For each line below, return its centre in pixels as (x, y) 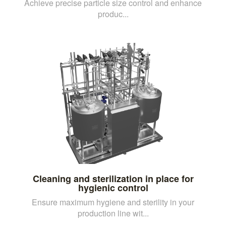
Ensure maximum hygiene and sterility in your (113, 202)
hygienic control (113, 187)
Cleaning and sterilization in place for (113, 178)
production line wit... (113, 213)
